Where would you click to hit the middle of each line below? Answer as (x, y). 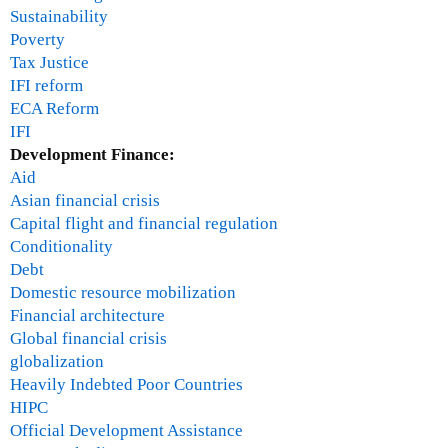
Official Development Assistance (126, 431)
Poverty (37, 40)
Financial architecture (87, 316)
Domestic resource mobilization (123, 293)
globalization (57, 362)
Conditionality (61, 247)
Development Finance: (94, 155)
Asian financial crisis (85, 201)
